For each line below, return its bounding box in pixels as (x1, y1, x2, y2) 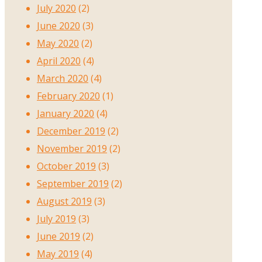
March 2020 (37, 71, 88, 85)
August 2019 (37, 194, 92, 208)
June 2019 (37, 229, 80, 243)
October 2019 (37, 159, 96, 173)
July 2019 (37, 212, 76, 225)
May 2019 (37, 247, 79, 260)
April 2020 (37, 54, 81, 67)
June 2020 (37, 19, 80, 32)
